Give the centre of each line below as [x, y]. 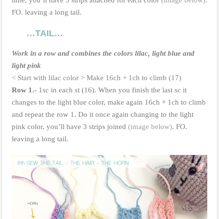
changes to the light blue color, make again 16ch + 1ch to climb [109, 102]
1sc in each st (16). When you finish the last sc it [112, 90]
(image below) [150, 126]
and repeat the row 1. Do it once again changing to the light [103, 114]
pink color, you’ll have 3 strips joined [70, 126]
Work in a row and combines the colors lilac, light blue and [103, 53]
